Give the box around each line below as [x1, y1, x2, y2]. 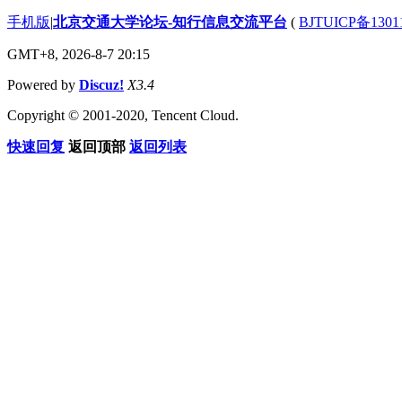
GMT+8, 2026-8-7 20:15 [7, 46, 150, 62]
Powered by [7, 76, 79, 92]
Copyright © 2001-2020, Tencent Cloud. [7, 107, 239, 123]
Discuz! [79, 76, 124, 92]
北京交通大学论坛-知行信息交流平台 [53, 13, 287, 30]
